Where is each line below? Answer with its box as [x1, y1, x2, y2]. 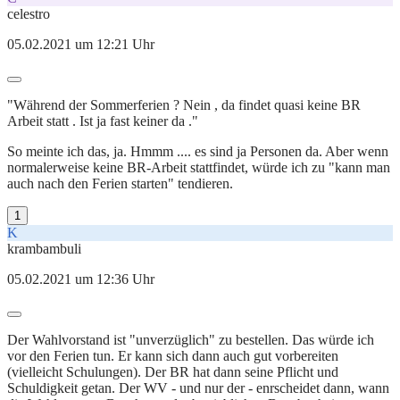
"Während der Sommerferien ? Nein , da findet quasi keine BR [7, 96, 361, 112]
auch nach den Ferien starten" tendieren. [7, 175, 233, 191]
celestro [7, 5, 50, 21]
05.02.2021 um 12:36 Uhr [7, 271, 154, 287]
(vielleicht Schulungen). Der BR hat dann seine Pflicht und [7, 363, 338, 379]
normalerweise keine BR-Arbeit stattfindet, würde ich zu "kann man [7, 159, 390, 175]
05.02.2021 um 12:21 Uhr [7, 36, 154, 52]
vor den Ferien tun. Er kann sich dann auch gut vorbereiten [7, 347, 338, 363]
